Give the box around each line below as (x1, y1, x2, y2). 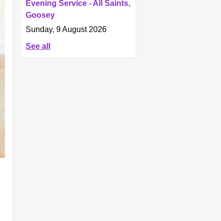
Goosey (26, 10, 55, 19)
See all (26, 41, 50, 50)
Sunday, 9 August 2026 (26, 25, 107, 34)
